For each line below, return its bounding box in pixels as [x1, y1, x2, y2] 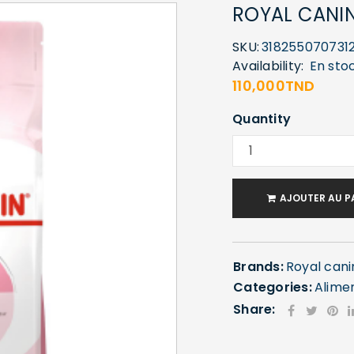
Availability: [232, 57, 304, 75]
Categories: [233, 278, 312, 296]
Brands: [233, 258, 284, 276]
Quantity [232, 110, 291, 128]
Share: [233, 300, 276, 318]
